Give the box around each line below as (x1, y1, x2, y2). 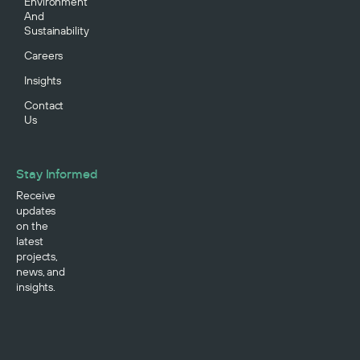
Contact (24, 98, 64, 113)
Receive (16, 188, 56, 203)
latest (16, 234, 43, 249)
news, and (16, 264, 66, 280)
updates (16, 203, 56, 219)
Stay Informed (16, 166, 98, 182)
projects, (16, 249, 59, 264)
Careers (24, 48, 63, 63)
